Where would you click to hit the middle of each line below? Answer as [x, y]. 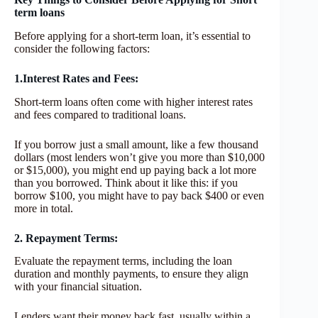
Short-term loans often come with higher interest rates [133, 102]
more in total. [44, 208]
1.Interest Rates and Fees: [78, 78]
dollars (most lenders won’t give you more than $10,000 [139, 157]
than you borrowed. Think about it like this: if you [126, 182]
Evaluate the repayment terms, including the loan [123, 261]
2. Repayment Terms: [67, 238]
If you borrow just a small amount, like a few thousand [136, 144]
